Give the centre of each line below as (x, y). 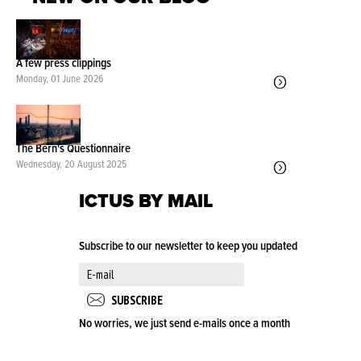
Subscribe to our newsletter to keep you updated (188, 247)
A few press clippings (64, 63)
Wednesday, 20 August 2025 (71, 164)
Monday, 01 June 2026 (60, 79)
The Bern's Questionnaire (73, 149)
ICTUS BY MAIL (146, 201)
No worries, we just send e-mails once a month (185, 324)
